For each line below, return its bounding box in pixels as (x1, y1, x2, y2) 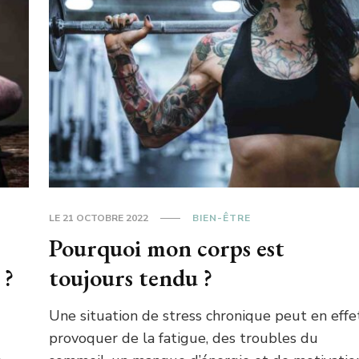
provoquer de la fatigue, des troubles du (49, 328, 319, 348)
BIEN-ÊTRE (192, 211, 252, 224)
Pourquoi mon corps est (49, 232, 285, 264)
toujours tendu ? (49, 261, 213, 293)
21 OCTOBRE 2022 (63, 211, 149, 224)
